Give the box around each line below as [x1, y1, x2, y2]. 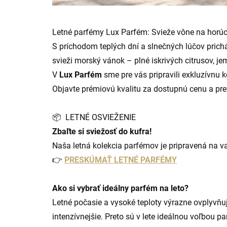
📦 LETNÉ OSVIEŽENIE [52, 112, 136, 123]
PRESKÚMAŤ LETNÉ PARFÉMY [64, 155, 177, 165]
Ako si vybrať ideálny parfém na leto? [52, 183, 188, 194]
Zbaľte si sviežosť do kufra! [52, 127, 152, 137]
